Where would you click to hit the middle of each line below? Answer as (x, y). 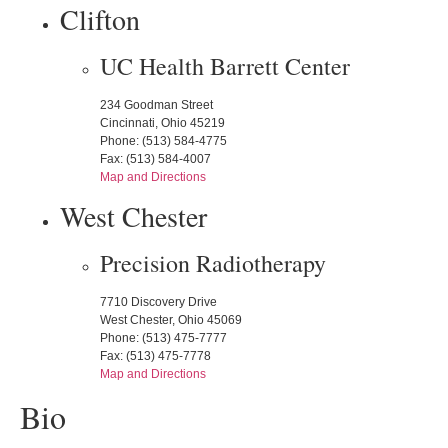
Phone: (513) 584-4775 (163, 140)
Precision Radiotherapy (213, 263)
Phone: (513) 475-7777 (163, 338)
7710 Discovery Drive (158, 302)
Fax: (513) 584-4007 (155, 158)
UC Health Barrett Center (225, 65)
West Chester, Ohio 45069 (171, 320)
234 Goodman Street (156, 104)
